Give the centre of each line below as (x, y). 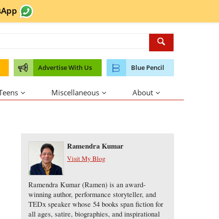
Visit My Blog (87, 158)
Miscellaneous (76, 92)
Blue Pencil (148, 67)
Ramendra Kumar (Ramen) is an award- (87, 185)
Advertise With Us (65, 67)
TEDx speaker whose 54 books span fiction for (96, 204)
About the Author (51, 118)
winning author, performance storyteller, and (92, 195)
